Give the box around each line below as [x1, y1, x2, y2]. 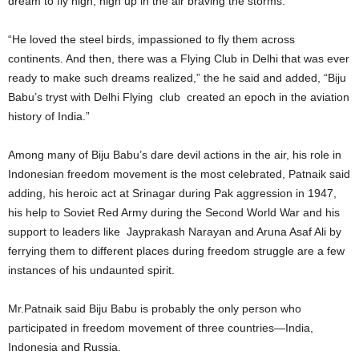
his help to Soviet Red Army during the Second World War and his [8, 206, 340, 220]
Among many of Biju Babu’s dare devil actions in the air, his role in [8, 148, 341, 162]
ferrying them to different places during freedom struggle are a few [8, 244, 345, 258]
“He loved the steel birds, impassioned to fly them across [8, 33, 295, 46]
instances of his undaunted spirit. [8, 264, 178, 277]
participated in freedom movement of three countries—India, [8, 321, 313, 335]
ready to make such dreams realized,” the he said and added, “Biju [8, 71, 346, 85]
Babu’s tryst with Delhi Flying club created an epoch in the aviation [8, 91, 349, 104]
